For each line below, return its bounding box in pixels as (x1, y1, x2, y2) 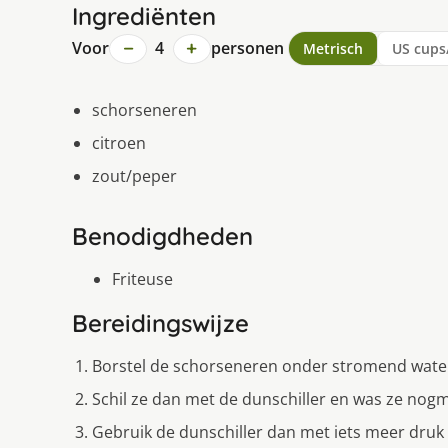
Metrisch (302, 39, 363, 59)
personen (210, 37, 284, 60)
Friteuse (112, 268, 173, 291)
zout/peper (92, 165, 177, 188)
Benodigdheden (72, 221, 253, 252)
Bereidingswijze (72, 308, 249, 339)
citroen (92, 132, 146, 155)
